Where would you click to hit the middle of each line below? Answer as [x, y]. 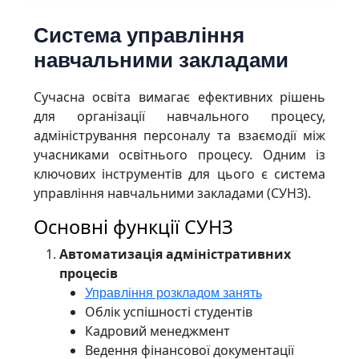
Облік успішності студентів [168, 311]
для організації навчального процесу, [179, 116]
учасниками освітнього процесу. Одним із [179, 154]
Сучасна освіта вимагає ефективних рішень [179, 97]
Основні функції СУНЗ [133, 226]
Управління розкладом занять [173, 292]
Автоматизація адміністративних [175, 254]
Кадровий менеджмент [157, 331]
